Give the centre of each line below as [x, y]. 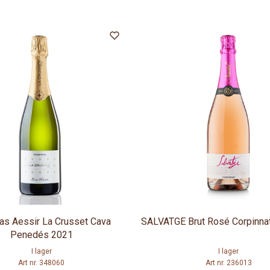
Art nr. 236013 [228, 263]
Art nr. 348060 [42, 263]
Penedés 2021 [41, 235]
